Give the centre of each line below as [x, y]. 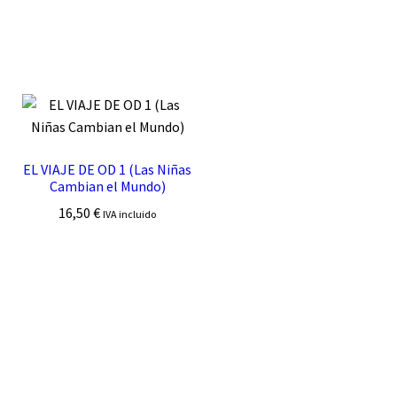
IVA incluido [130, 214]
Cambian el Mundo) [107, 186]
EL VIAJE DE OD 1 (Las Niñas [108, 169]
